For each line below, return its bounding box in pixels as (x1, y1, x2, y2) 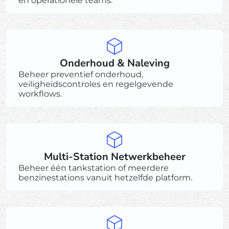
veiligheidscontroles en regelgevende (18, 79, 173, 89)
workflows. (18, 88, 62, 99)
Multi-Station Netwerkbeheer (43, 149, 186, 164)
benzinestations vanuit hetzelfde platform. (18, 172, 192, 182)
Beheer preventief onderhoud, (18, 69, 143, 79)
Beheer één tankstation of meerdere (18, 163, 169, 173)
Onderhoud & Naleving (59, 56, 170, 70)
